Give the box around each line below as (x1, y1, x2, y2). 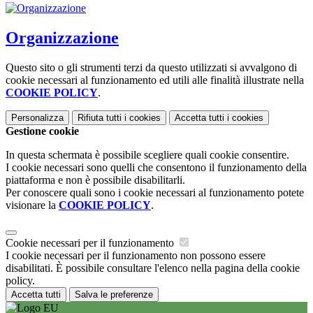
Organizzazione (6, 29, 119, 48)
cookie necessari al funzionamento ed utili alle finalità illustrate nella (6, 74, 304, 86)
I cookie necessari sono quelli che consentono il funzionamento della (6, 161, 307, 173)
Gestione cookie (6, 125, 79, 137)
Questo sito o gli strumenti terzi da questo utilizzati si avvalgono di (6, 61, 297, 73)
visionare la (6, 199, 59, 211)
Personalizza (11, 112, 64, 123)
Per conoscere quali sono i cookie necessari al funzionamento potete (6, 187, 304, 198)
